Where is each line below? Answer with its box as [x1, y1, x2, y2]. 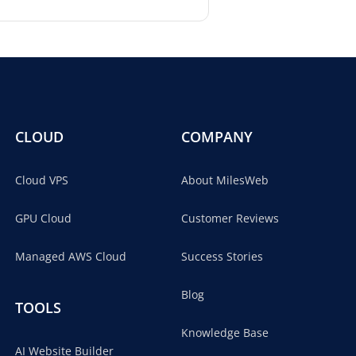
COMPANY [181, 127, 253, 146]
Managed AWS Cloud [15, 249, 126, 264]
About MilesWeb [181, 172, 269, 188]
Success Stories [181, 249, 263, 264]
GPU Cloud [15, 211, 72, 226]
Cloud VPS [15, 172, 68, 188]
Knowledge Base [181, 325, 269, 340]
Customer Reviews [181, 211, 279, 226]
